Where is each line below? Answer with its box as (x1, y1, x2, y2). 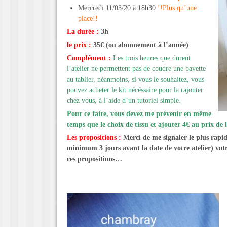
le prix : (67, 41, 91, 49)
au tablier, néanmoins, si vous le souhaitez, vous (67, 75, 204, 83)
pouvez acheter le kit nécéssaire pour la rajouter (67, 86, 203, 94)
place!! (78, 14, 98, 22)
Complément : (67, 54, 111, 62)
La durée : (67, 27, 99, 35)
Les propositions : (67, 133, 121, 141)
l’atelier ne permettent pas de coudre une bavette (67, 64, 206, 72)
